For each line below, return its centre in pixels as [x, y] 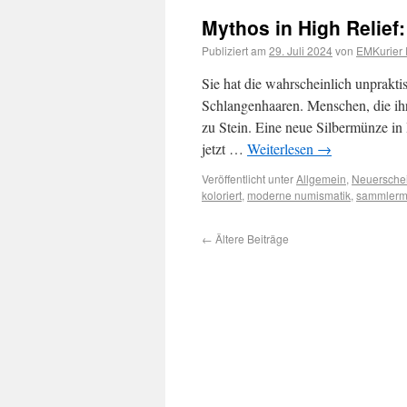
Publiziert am [234, 50]
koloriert [222, 195]
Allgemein [321, 179]
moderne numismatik [299, 195]
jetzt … [224, 149]
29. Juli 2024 [301, 50]
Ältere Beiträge [251, 238]
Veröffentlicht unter [248, 179]
